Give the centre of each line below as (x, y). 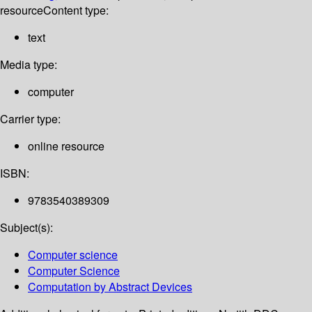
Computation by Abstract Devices (110, 287)
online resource (66, 146)
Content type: (76, 10)
